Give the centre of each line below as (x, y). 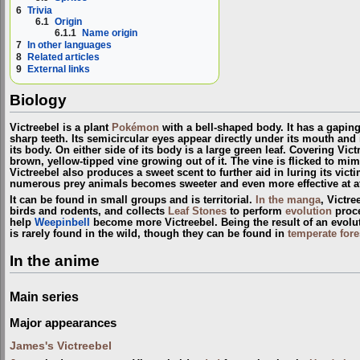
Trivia (40, 10)
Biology (38, 100)
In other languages (70, 45)
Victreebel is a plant (61, 127)
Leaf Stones (197, 212)
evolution (309, 212)
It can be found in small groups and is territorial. (133, 200)
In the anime (55, 260)
